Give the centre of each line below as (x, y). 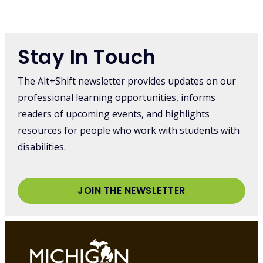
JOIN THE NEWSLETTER (131, 190)
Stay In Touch (87, 57)
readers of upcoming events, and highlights (114, 114)
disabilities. (42, 147)
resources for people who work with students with (129, 131)
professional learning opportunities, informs (117, 98)
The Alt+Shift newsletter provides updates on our (127, 81)
